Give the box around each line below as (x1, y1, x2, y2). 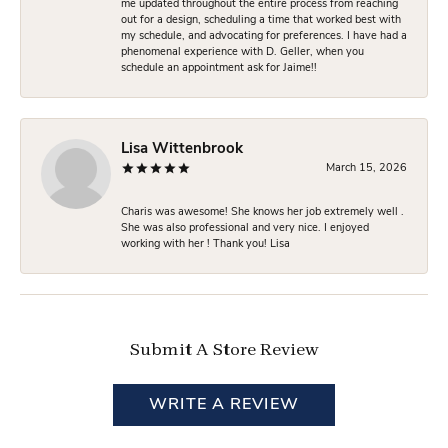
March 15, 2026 (326, 162, 407, 174)
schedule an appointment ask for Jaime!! (121, 62, 317, 74)
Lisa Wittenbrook (121, 141, 243, 157)
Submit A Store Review (129, 338, 319, 359)
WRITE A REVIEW (149, 396, 299, 413)
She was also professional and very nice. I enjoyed (121, 222, 369, 234)
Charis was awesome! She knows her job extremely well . (121, 206, 404, 218)
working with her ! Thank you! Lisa (121, 238, 290, 250)
